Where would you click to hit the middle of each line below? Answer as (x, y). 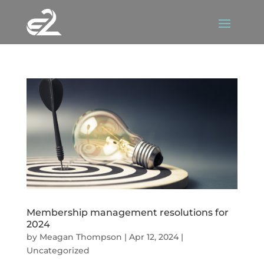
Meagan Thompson (80, 237)
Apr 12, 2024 (154, 237)
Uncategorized (58, 250)
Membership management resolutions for (127, 212)
